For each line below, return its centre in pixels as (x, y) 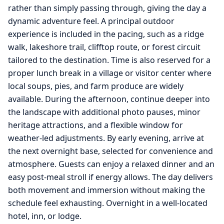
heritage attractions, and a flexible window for (95, 125)
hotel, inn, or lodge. (45, 216)
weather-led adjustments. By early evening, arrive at (106, 138)
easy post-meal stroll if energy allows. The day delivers (110, 177)
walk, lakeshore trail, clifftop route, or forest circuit (104, 47)
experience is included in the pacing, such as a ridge (106, 34)
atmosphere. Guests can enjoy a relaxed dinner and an (111, 164)
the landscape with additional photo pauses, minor (104, 112)
